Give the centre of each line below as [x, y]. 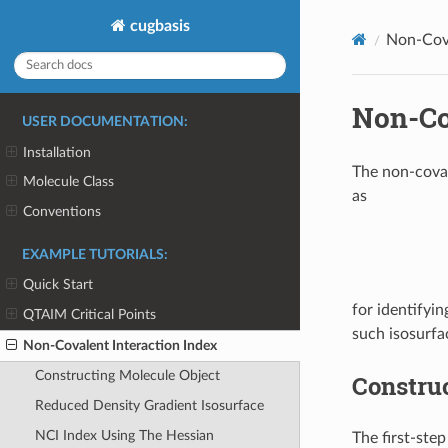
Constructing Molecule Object [127, 376]
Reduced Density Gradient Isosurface [149, 405]
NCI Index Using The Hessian [124, 435]
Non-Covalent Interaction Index [120, 345]
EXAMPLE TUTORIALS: [95, 254]
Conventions [62, 211]
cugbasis [157, 25]
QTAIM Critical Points [90, 315]
